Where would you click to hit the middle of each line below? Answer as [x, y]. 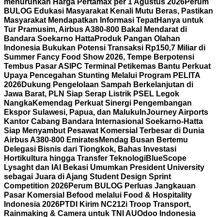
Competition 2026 [36, 186]
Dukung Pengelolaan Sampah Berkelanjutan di [107, 85]
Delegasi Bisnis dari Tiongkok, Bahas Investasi [90, 149]
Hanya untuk [180, 20]
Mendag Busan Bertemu [143, 140]
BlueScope [166, 158]
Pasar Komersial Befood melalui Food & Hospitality [98, 195]
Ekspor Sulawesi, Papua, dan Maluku [72, 112]
